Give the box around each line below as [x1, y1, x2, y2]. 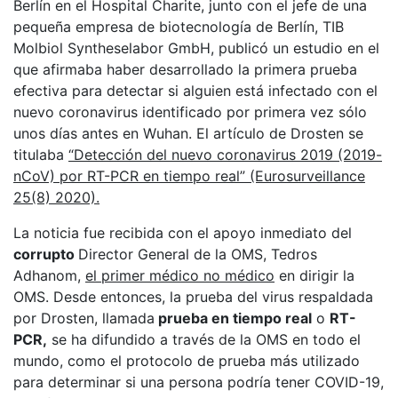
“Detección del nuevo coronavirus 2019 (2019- [68, 146, 382, 163]
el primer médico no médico [85, 267, 275, 284]
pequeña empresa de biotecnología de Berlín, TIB [13, 18, 344, 36]
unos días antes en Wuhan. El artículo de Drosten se [13, 124, 363, 142]
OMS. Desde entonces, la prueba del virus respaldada [13, 288, 373, 306]
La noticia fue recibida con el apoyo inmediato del [13, 224, 352, 242]
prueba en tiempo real [155, 309, 312, 327]
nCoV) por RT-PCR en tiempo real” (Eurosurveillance [13, 167, 365, 185]
